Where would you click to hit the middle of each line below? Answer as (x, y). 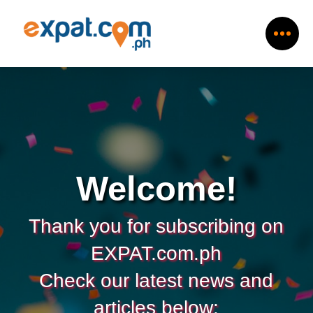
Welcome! (156, 189)
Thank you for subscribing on (156, 226)
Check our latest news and (156, 281)
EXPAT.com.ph (156, 253)
